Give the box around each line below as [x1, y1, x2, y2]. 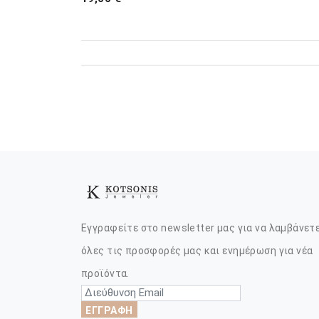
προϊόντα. [81, 268, 130, 279]
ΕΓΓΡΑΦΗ [85, 305, 133, 316]
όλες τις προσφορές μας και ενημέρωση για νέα [81, 245, 313, 256]
